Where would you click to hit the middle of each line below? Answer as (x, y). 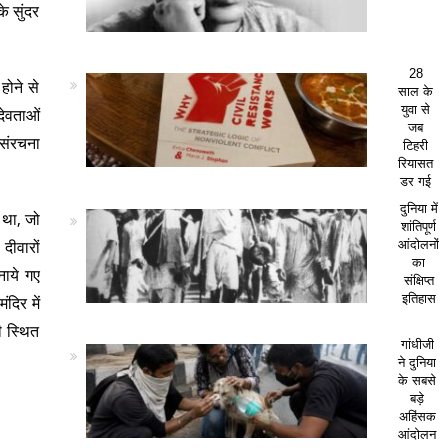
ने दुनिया (417, 362)
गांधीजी (417, 344)
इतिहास (418, 298)
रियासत (416, 163)
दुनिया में (418, 208)
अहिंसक (417, 416)
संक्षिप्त (418, 280)
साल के (416, 91)
